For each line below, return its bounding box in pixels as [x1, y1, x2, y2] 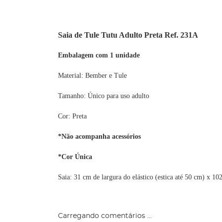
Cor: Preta [58, 112, 87, 120]
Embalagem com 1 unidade [58, 52, 140, 59]
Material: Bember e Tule [58, 72, 127, 80]
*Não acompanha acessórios [58, 133, 141, 141]
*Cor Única [58, 153, 92, 161]
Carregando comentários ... [58, 213, 152, 220]
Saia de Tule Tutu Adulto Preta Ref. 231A [58, 31, 198, 40]
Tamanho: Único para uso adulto [58, 92, 149, 100]
